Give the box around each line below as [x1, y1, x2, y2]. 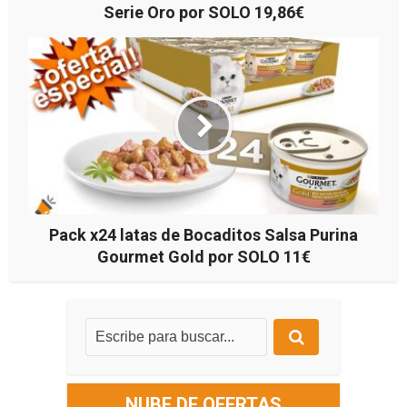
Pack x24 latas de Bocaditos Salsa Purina [49, 224, 358, 244]
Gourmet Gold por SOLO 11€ [96, 246, 311, 266]
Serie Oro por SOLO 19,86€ [103, 2, 304, 22]
